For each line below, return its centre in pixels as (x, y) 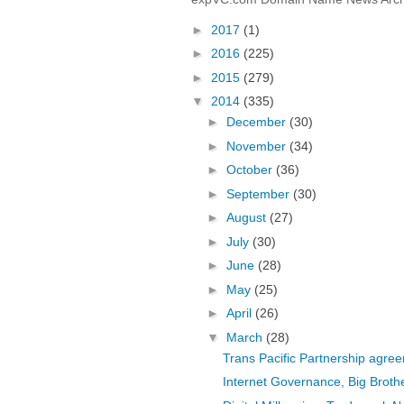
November (257, 146)
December (257, 122)
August (248, 218)
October (251, 170)
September (259, 193)
